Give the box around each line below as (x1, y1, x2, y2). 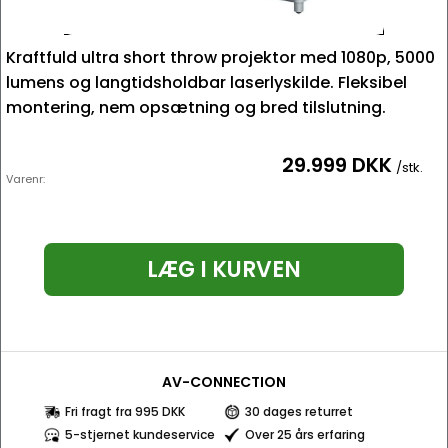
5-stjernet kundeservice (65, 426, 215, 443)
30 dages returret (245, 403, 353, 420)
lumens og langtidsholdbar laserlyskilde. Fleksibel (6, 71, 407, 94)
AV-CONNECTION (162, 372, 286, 392)
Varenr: (6, 171, 45, 187)
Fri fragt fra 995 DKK (65, 403, 185, 420)
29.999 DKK (282, 151, 392, 179)
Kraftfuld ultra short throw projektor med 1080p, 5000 (6, 46, 435, 69)
